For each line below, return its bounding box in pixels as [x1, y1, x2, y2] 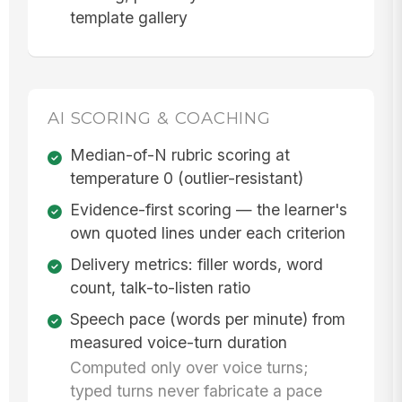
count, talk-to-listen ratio [69, 277, 250, 297]
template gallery [69, 7, 188, 27]
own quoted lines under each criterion [69, 223, 345, 242]
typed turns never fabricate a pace [69, 380, 322, 400]
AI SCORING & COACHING [47, 107, 272, 128]
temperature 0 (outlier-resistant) [69, 169, 303, 188]
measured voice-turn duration [69, 332, 287, 352]
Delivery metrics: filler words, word [69, 254, 323, 274]
